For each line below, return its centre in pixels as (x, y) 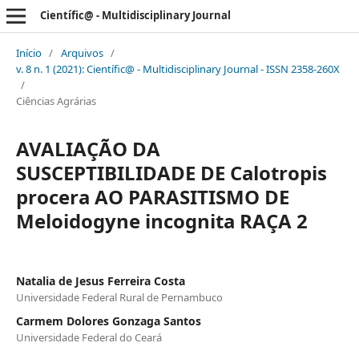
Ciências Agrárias (56, 101)
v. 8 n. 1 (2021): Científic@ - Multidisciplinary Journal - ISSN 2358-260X (177, 69)
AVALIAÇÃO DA (88, 148)
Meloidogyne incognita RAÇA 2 (161, 220)
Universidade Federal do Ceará (89, 337)
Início (28, 52)
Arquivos (82, 52)
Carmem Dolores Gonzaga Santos (108, 321)
